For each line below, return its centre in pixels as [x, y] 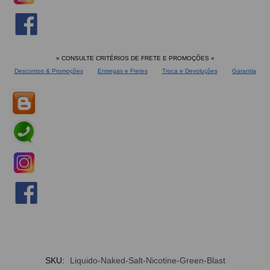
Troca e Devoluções [190, 71]
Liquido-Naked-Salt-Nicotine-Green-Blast [147, 261]
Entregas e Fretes [122, 71]
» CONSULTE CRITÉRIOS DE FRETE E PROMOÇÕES [133, 58]
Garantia [244, 71]
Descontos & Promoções [49, 71]
